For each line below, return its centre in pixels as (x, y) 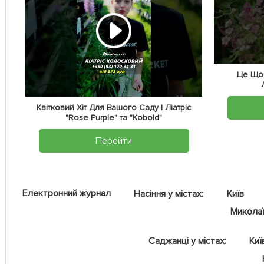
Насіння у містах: (169, 194)
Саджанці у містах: (187, 241)
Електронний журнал (67, 193)
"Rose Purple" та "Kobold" (114, 118)
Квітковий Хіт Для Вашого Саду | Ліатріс (114, 108)
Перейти (114, 141)
